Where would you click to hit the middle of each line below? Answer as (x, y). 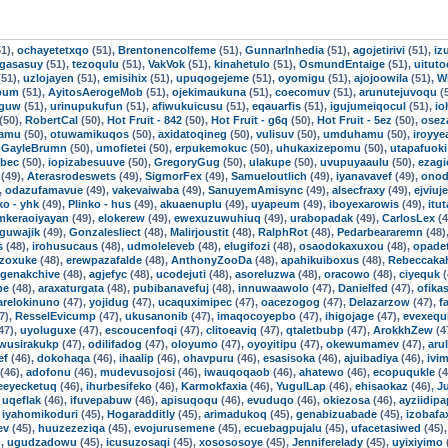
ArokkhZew (403, 330)
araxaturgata (71, 288)
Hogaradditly (141, 414)
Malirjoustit (199, 232)
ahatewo (321, 372)
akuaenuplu (191, 204)
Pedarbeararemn (380, 232)
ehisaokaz (381, 386)
